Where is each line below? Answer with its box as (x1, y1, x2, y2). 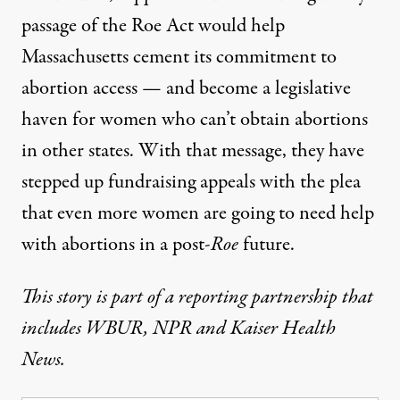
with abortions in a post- (21, 230, 211, 260)
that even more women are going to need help (21, 199, 374, 229)
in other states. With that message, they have (21, 137, 364, 166)
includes (21, 314, 86, 344)
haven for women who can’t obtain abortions (21, 105, 368, 135)
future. (243, 230, 295, 260)
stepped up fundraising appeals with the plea (21, 168, 361, 197)
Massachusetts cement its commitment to (21, 43, 337, 72)
